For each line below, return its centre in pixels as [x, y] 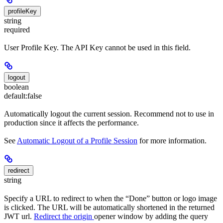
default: [16, 96]
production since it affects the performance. [71, 123]
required [17, 29]
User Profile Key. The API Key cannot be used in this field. [97, 47]
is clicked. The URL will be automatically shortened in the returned [109, 207]
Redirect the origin [64, 216]
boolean [16, 87]
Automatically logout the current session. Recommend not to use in [109, 114]
